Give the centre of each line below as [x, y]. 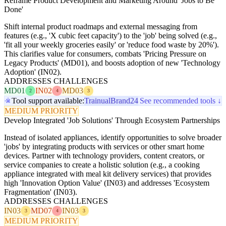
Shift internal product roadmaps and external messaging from [101, 26]
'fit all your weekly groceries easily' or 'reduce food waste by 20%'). [111, 44]
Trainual [97, 100]
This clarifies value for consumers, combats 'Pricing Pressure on [105, 53]
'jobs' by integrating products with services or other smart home [104, 146]
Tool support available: [48, 100]
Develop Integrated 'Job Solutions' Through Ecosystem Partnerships [112, 120]
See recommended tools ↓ [181, 100]
